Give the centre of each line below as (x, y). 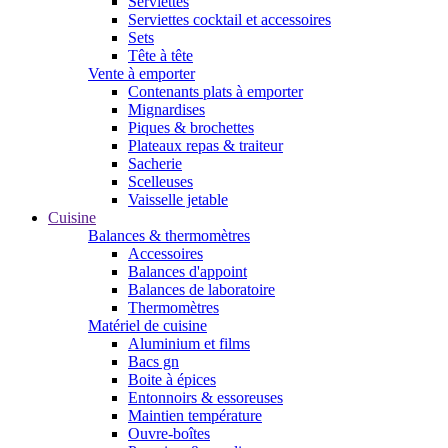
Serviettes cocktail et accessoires (229, 19)
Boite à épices (172, 379)
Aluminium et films (189, 343)
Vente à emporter (141, 73)
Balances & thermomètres (169, 235)
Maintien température (195, 415)
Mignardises (166, 109)
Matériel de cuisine (147, 325)
